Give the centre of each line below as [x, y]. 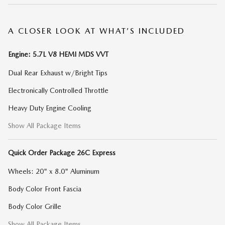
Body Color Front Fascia [45, 189]
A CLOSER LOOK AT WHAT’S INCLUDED [97, 31]
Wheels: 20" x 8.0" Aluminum [54, 171]
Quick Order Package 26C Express [62, 153]
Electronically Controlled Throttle [58, 90]
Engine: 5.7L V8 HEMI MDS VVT [58, 54]
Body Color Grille [35, 206]
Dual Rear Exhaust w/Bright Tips [58, 73]
